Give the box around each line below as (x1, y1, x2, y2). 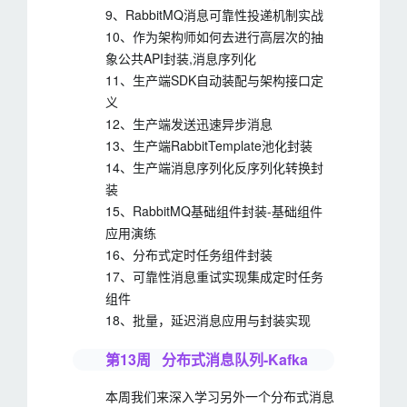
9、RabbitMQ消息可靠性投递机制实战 (105, 5, 323, 24)
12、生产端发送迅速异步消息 (105, 114, 273, 133)
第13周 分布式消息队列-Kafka (105, 349, 308, 370)
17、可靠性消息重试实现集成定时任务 (105, 267, 323, 285)
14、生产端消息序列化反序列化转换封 (105, 158, 323, 176)
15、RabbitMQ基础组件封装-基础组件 (105, 202, 323, 220)
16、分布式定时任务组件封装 (105, 245, 273, 263)
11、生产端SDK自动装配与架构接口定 (105, 71, 323, 89)
